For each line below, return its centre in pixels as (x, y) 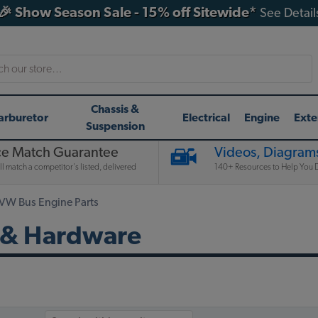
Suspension (115, 126)
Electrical (207, 117)
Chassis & (115, 109)
